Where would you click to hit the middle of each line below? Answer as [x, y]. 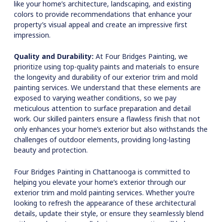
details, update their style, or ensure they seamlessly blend [109, 213]
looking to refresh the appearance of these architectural [105, 203]
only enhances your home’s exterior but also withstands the [111, 129]
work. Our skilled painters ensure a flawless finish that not [107, 119]
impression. [32, 35]
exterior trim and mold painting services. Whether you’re [104, 192]
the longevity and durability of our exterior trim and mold [106, 77]
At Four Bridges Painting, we [141, 56]
